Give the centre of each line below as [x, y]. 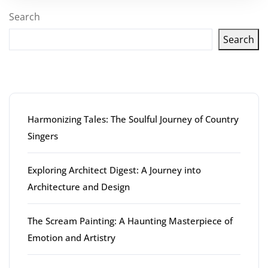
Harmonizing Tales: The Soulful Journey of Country [133, 119]
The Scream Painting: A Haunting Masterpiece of [130, 221]
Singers [43, 136]
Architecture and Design [79, 187]
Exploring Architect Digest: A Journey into [114, 170]
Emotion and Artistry [71, 237]
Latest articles [77, 76]
